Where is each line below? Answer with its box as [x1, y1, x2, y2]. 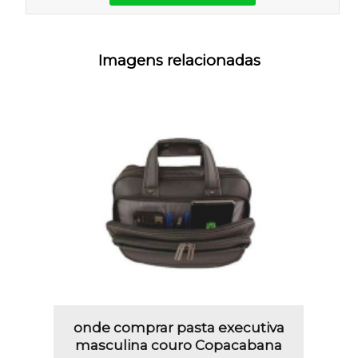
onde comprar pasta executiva [73, 319, 284, 336]
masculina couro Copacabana [75, 336, 283, 353]
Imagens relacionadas [97, 50, 261, 70]
